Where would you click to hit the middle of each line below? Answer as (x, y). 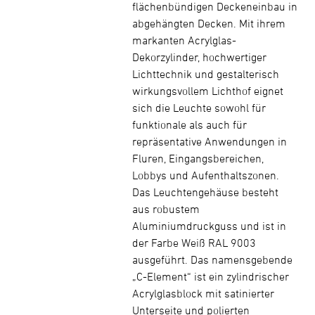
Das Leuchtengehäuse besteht (205, 192)
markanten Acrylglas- (184, 40)
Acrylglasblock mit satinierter (203, 293)
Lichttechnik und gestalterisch (206, 74)
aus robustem (166, 209)
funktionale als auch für (189, 124)
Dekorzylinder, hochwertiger (199, 57)
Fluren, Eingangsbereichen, (198, 158)
